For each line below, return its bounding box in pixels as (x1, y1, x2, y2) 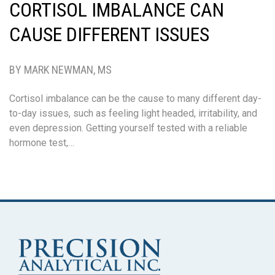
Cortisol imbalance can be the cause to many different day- (9, 92, 261, 104)
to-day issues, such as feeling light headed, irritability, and (9, 107, 257, 119)
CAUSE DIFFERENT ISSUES (9, 22, 209, 46)
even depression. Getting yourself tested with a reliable (9, 122, 247, 134)
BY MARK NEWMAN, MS (9, 63, 112, 76)
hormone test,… (9, 136, 74, 149)
